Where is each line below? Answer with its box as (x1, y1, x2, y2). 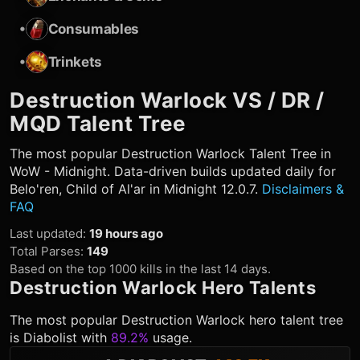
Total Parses (10, 243, 80, 259)
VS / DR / (227, 88, 325, 112)
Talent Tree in (245, 145, 331, 162)
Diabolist (23, 329, 77, 346)
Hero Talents (197, 277, 316, 298)
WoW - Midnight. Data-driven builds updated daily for (10, 163, 336, 179)
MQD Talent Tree (10, 111, 186, 136)
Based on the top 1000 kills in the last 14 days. (10, 261, 271, 276)
